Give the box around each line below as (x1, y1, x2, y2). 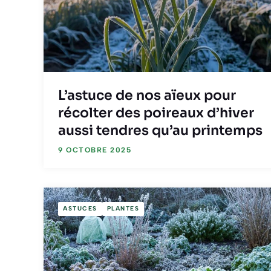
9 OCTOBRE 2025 (58, 145, 131, 154)
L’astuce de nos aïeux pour (58, 87, 236, 103)
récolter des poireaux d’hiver (58, 104, 254, 121)
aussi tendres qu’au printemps (58, 122, 263, 139)
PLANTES (106, 204, 139, 213)
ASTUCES (63, 204, 97, 213)
